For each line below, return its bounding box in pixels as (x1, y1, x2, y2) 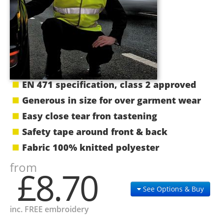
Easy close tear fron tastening (22, 110, 157, 122)
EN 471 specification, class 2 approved (22, 79, 196, 90)
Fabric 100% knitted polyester (22, 141, 159, 153)
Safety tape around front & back (22, 126, 167, 137)
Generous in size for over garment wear (22, 94, 201, 106)
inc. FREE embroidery (10, 204, 89, 215)
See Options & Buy (141, 184, 204, 193)
